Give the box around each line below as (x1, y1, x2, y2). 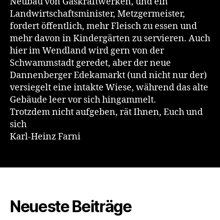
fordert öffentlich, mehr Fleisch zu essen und (10, 20, 197, 32)
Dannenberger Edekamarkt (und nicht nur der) (10, 69, 207, 81)
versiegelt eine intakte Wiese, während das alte (10, 82, 208, 93)
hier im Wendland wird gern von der (10, 45, 164, 56)
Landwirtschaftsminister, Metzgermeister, (10, 8, 185, 20)
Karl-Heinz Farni (10, 131, 81, 142)
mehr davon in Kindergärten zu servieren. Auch (10, 32, 210, 44)
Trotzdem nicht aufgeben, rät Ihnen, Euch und (10, 106, 203, 118)
